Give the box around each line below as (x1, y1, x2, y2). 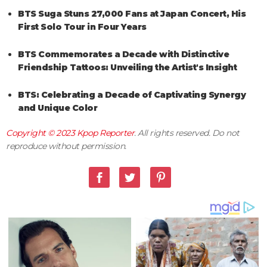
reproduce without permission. (6, 140, 126, 151)
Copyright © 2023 (6, 127, 77, 138)
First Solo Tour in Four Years (18, 21, 147, 32)
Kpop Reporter (76, 127, 134, 138)
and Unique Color (18, 102, 97, 113)
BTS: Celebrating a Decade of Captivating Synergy (18, 89, 246, 100)
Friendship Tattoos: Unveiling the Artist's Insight (18, 61, 237, 73)
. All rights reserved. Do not (134, 127, 240, 138)
